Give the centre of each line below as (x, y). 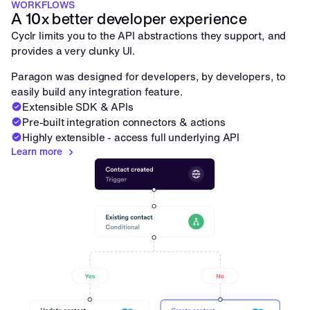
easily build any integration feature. (97, 91)
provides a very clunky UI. (74, 51)
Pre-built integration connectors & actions (124, 122)
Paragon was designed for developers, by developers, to (148, 76)
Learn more (37, 151)
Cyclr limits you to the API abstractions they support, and (149, 35)
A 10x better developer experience (129, 19)
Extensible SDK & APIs (78, 107)
